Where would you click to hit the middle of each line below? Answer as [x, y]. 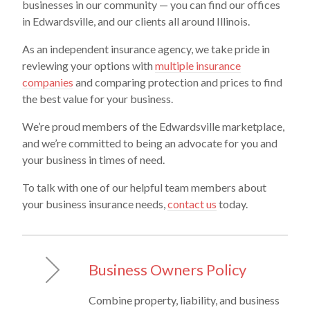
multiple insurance [198, 65]
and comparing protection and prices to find [178, 82]
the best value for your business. [98, 99]
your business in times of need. [93, 159]
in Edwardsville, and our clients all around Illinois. [136, 21]
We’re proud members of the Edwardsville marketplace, [153, 126]
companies [48, 82]
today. [232, 204]
